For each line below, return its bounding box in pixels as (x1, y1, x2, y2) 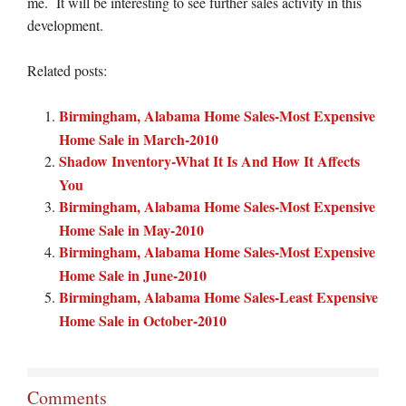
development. (27, 15, 103, 34)
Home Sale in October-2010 (59, 310, 227, 329)
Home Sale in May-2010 (59, 219, 204, 238)
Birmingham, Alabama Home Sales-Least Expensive (59, 286, 378, 307)
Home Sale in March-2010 (59, 129, 218, 148)
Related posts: (27, 61, 107, 80)
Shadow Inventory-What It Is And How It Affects (59, 150, 360, 171)
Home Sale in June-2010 (59, 265, 207, 284)
